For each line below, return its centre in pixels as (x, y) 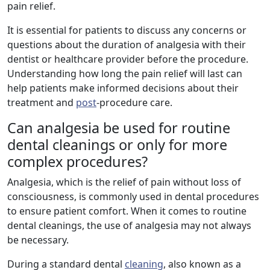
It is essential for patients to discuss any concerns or (127, 30)
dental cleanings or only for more (117, 145)
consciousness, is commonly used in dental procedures (133, 197)
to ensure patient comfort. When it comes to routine (127, 211)
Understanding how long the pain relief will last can (125, 74)
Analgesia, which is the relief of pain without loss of (124, 182)
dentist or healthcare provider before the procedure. (128, 59)
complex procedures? (77, 162)
